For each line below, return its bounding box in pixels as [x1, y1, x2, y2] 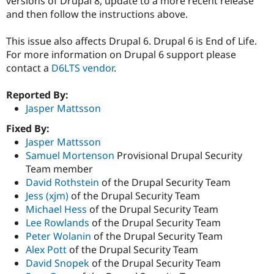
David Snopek [26, 256, 89, 270]
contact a [6, 61, 51, 75]
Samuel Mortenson [26, 149, 117, 163]
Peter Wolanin [26, 229, 94, 243]
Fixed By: [6, 122, 52, 136]
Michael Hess [26, 202, 89, 217]
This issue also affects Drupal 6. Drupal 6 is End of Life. [6, 34, 257, 48]
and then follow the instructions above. [6, 7, 188, 21]
